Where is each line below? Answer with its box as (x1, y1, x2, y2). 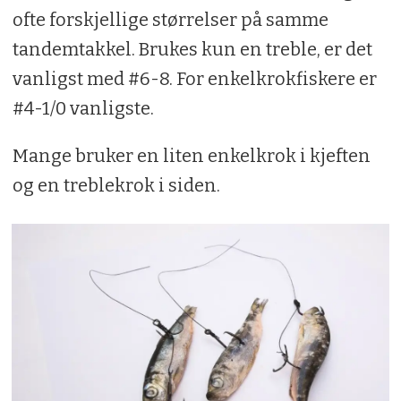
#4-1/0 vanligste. (12, 97, 154, 119)
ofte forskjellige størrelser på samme (12, 8, 328, 30)
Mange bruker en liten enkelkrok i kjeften (12, 144, 371, 166)
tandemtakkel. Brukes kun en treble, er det (12, 38, 372, 60)
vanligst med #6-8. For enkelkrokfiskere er (12, 67, 377, 90)
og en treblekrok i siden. (12, 174, 220, 196)
